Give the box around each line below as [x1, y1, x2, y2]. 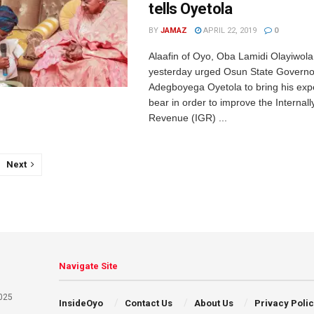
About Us [193, 298, 233, 308]
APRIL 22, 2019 [201, 26, 257, 35]
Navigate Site [59, 261, 118, 271]
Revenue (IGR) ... [149, 112, 227, 123]
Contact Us [124, 298, 172, 308]
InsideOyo [59, 298, 104, 308]
